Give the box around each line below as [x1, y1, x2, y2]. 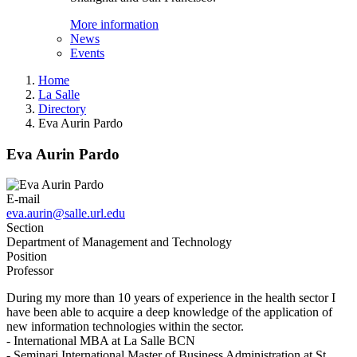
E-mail [6, 192, 40, 206]
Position [6, 249, 47, 264]
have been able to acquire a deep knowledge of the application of [6, 305, 332, 320]
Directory [38, 102, 86, 116]
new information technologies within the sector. [6, 320, 244, 334]
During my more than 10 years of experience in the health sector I [6, 291, 335, 305]
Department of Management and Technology [6, 235, 232, 249]
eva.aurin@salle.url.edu [6, 206, 125, 221]
